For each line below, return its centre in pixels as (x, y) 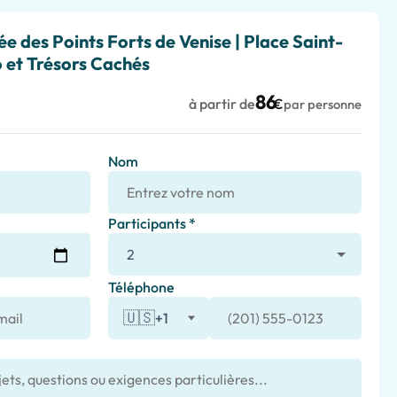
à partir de (222, 104)
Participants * (152, 223)
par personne (323, 104)
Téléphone (141, 287)
